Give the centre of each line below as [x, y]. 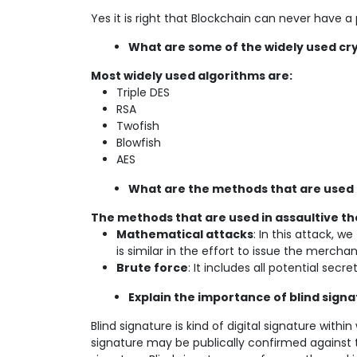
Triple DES [143, 92]
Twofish [138, 126]
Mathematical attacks [185, 234]
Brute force [152, 268]
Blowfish [139, 143]
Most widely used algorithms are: [192, 76]
